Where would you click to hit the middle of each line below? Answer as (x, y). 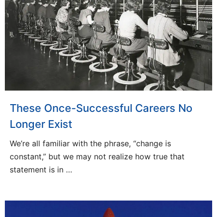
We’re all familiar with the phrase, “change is (90, 143)
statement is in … (41, 169)
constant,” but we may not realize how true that (97, 156)
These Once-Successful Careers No (101, 108)
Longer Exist (41, 124)
